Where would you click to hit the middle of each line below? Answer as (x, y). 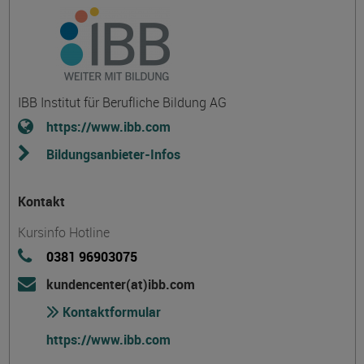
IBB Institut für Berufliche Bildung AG (122, 102)
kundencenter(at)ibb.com (120, 284)
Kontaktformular (110, 312)
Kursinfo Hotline (63, 232)
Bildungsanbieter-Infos (113, 154)
